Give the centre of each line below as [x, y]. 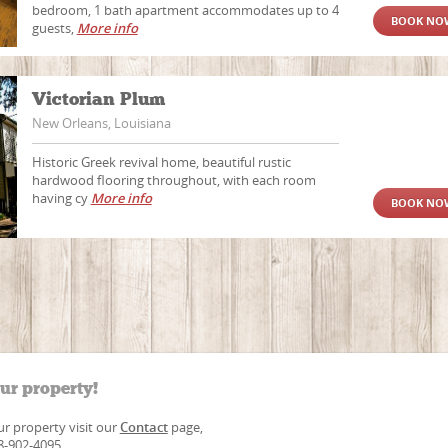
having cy [61, 198]
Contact [143, 427]
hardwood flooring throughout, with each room [173, 180]
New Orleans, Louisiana [101, 123]
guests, [54, 28]
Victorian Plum [100, 99]
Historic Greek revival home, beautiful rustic [161, 162]
